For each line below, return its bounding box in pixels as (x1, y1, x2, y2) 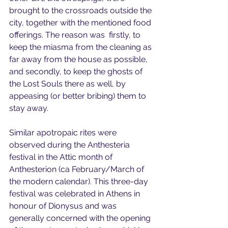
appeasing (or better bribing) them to (9, 91, 148, 101)
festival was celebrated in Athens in (9, 188, 142, 198)
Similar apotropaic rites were (9, 127, 119, 137)
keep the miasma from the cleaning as (9, 42, 154, 52)
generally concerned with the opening (9, 213, 153, 223)
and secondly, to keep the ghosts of (9, 66, 145, 76)
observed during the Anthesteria (9, 139, 132, 150)
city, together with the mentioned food (9, 17, 153, 27)
